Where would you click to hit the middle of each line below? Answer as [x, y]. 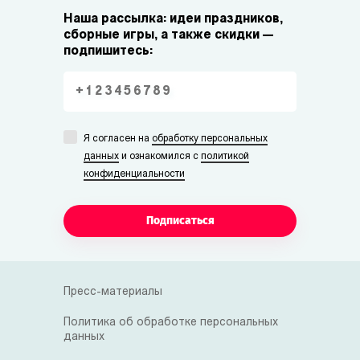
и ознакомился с [160, 157]
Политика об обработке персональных [171, 323]
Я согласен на [118, 139]
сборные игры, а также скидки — [168, 35]
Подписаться [180, 221]
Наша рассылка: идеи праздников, [173, 19]
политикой [225, 157]
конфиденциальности [134, 174]
